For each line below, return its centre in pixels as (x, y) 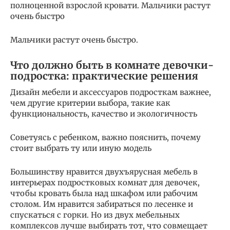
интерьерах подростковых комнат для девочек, (105, 182)
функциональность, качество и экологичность (104, 113)
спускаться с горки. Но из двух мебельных (95, 215)
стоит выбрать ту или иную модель (81, 148)
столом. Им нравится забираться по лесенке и (102, 204)
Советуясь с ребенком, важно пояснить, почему (106, 137)
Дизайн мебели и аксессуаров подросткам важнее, (111, 92)
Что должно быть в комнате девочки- (112, 65)
